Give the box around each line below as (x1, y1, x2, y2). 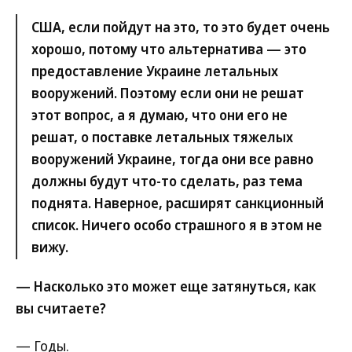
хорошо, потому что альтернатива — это (31, 39, 306, 58)
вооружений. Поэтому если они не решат (31, 83, 304, 102)
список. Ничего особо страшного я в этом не (31, 215, 322, 234)
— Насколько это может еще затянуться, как (16, 277, 316, 295)
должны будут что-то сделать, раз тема (31, 171, 302, 190)
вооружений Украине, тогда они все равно (31, 149, 313, 168)
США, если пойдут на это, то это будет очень (31, 17, 330, 36)
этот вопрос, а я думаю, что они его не (31, 105, 288, 124)
